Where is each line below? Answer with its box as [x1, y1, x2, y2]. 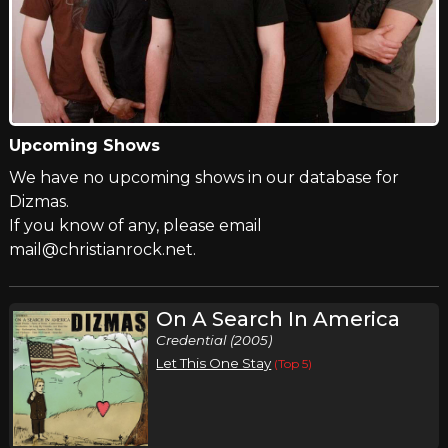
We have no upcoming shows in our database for [8, 167, 399, 187]
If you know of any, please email [8, 215, 262, 235]
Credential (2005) [156, 331, 273, 348]
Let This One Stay [156, 354, 272, 371]
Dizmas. [8, 191, 69, 211]
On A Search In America [156, 306, 401, 331]
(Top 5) [274, 355, 313, 371]
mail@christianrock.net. [8, 239, 196, 259]
